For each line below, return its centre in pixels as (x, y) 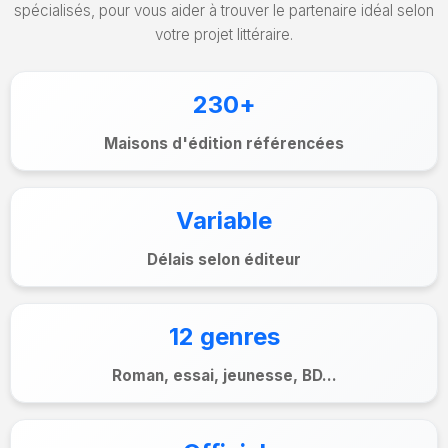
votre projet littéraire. (224, 34)
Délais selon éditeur (224, 259)
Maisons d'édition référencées (224, 143)
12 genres (224, 336)
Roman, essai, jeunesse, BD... (224, 375)
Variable (224, 220)
